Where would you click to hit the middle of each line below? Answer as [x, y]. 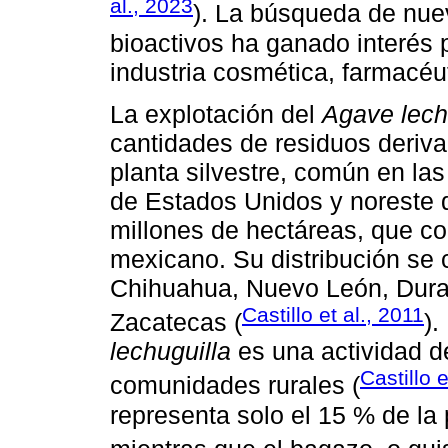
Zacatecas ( [176, 322]
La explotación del [216, 113]
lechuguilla [170, 351]
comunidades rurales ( [235, 385]
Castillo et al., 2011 [333, 314]
